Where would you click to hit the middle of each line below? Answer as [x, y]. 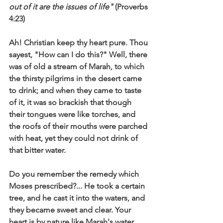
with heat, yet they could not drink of [74, 138]
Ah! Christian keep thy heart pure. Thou [79, 43]
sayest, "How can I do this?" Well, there [79, 55]
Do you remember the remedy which [75, 174]
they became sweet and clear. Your [71, 210]
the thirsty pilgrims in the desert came [76, 78]
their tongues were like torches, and [73, 114]
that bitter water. [38, 150]
